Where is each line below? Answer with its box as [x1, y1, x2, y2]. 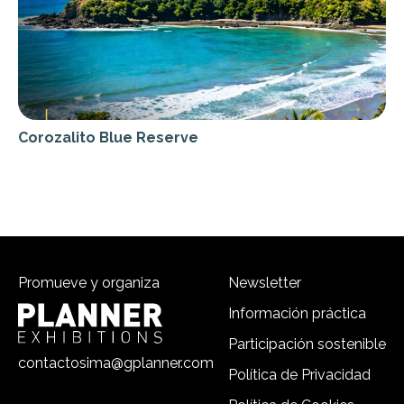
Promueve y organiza [18, 274, 160, 291]
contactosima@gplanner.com [18, 354, 214, 372]
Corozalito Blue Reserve [18, 129, 198, 146]
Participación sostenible [228, 335, 386, 353]
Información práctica [228, 305, 366, 322]
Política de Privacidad [228, 366, 371, 383]
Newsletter [228, 274, 301, 291]
